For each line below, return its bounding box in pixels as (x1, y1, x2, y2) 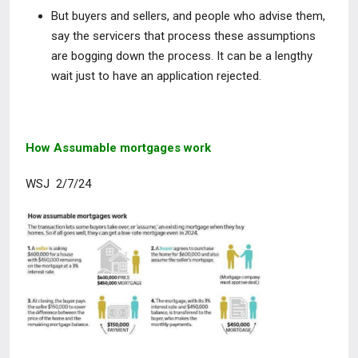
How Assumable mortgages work (26, 141, 211, 155)
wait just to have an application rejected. (51, 69, 261, 83)
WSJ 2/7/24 (26, 177, 91, 191)
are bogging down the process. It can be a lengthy (51, 49, 312, 63)
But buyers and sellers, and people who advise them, (51, 9, 325, 23)
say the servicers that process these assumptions (51, 29, 316, 43)
